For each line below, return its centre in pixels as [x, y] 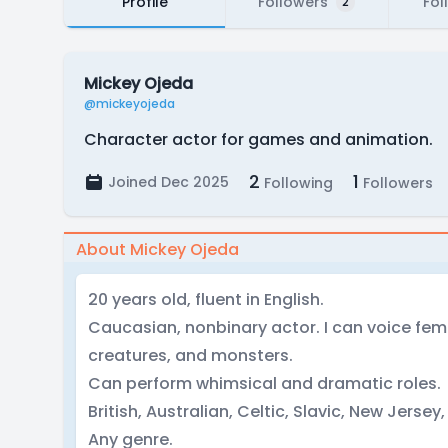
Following [296, 183]
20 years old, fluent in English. [206, 299]
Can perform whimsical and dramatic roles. [264, 383]
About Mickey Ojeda [157, 249]
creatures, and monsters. [190, 355]
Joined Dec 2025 [168, 182]
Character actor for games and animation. [258, 139]
